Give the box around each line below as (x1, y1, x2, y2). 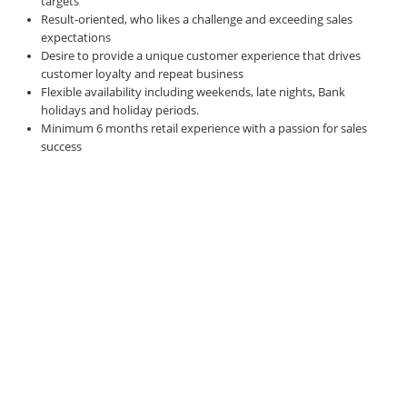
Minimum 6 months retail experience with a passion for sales (41, 120, 367, 136)
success (41, 138, 82, 154)
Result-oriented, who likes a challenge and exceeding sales (41, 11, 352, 27)
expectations (41, 29, 111, 45)
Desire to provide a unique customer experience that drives (41, 47, 361, 64)
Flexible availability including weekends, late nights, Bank (41, 84, 345, 100)
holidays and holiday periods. (41, 102, 199, 118)
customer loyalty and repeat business (41, 65, 243, 82)
